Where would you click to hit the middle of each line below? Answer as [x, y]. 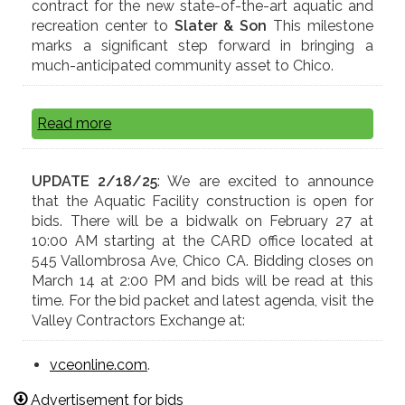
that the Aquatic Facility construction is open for [202, 202]
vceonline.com [99, 365]
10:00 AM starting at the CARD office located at [202, 241]
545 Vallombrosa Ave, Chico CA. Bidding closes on [202, 261]
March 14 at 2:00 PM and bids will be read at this [202, 281]
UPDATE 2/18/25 [95, 182]
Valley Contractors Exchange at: [142, 321]
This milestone [320, 26]
